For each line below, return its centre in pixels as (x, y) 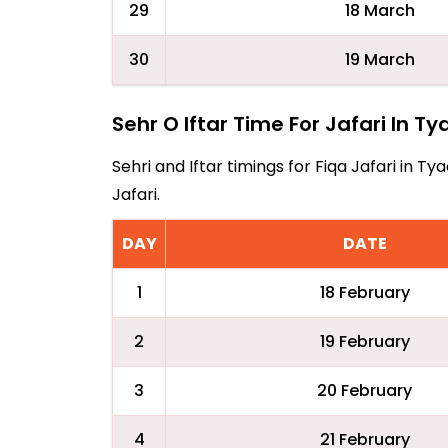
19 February (364, 341)
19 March (379, 59)
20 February (364, 390)
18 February (364, 292)
